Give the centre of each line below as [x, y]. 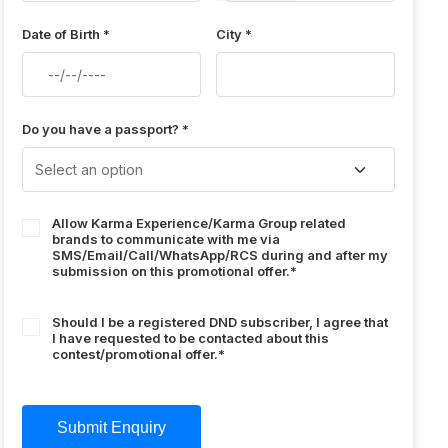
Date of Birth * [66, 34]
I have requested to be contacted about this [191, 338]
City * [234, 34]
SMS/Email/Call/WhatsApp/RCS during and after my [220, 255]
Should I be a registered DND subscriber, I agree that [220, 322]
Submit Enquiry [112, 428]
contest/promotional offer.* [139, 354]
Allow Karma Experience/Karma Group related [199, 223]
